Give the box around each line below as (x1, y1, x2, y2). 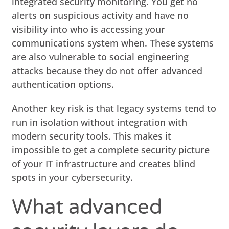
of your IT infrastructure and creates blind (12, 157, 196, 170)
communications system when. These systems (12, 36, 214, 49)
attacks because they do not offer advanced (12, 64, 203, 77)
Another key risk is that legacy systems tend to (12, 102, 217, 114)
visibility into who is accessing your (12, 22, 166, 35)
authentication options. (12, 78, 114, 90)
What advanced (12, 194, 163, 219)
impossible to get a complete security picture (12, 143, 210, 156)
